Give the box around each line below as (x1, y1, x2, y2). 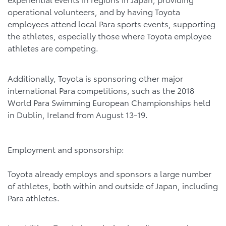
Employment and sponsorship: (8, 143, 124, 155)
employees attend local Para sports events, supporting (8, 18, 215, 30)
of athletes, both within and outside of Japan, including (8, 179, 218, 191)
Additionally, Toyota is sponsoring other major (8, 72, 183, 84)
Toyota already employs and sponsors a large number (8, 167, 211, 179)
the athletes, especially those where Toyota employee (8, 30, 211, 42)
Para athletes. (8, 191, 60, 203)
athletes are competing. (8, 42, 98, 54)
